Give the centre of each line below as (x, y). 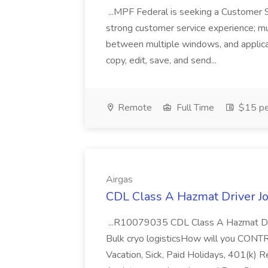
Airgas (119, 179)
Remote (134, 108)
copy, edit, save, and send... (162, 60)
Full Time (194, 108)
